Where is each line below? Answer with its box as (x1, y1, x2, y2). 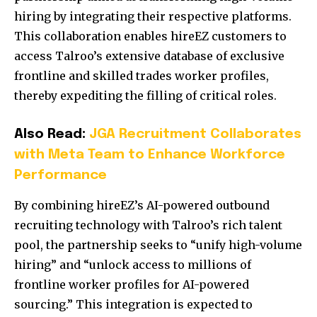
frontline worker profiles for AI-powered (14, 277, 249, 292)
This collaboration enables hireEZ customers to (14, 29, 287, 44)
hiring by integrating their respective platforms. (14, 9, 292, 24)
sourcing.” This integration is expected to (14, 297, 253, 312)
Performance (14, 168, 107, 183)
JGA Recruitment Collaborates (89, 127, 301, 142)
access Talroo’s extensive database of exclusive (14, 49, 284, 64)
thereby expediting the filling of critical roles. (14, 88, 277, 103)
